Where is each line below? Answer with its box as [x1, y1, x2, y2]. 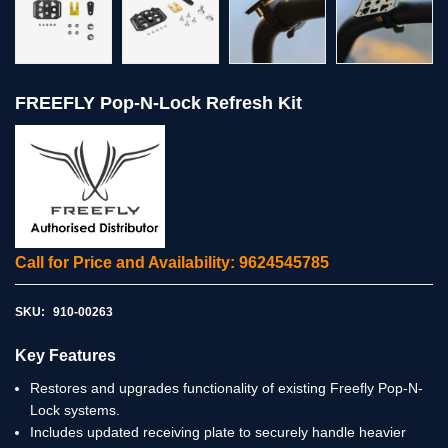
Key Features [15, 346, 116, 364]
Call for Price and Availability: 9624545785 [15, 253, 329, 271]
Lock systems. [30, 401, 120, 418]
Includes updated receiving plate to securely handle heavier [30, 423, 406, 440]
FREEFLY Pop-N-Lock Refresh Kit [15, 93, 302, 114]
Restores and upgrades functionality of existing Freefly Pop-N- [30, 379, 423, 396]
